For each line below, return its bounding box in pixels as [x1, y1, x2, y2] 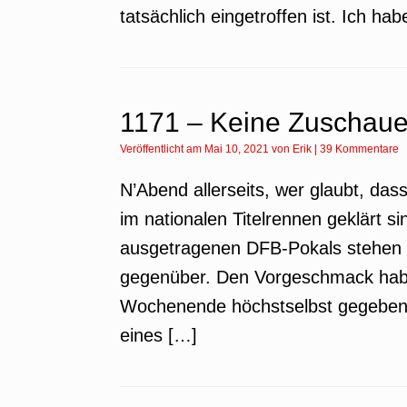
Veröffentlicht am [126, 143, 204, 155]
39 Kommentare [320, 143, 399, 155]
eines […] [120, 325, 197, 345]
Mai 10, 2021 [204, 143, 269, 155]
